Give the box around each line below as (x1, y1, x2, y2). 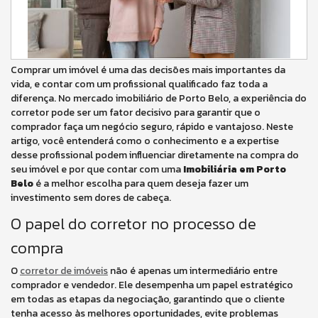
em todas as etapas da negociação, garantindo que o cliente (11, 292, 285, 307)
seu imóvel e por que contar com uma (11, 162, 183, 177)
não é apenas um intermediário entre (108, 263, 278, 278)
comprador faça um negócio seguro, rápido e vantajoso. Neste (11, 119, 293, 134)
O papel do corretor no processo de (11, 212, 256, 236)
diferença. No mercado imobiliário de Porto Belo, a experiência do (11, 91, 307, 106)
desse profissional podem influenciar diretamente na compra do (11, 148, 299, 163)
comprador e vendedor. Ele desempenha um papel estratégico (11, 278, 293, 292)
